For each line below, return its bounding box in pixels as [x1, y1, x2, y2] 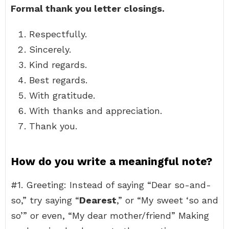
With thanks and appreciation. [29, 105, 162, 116]
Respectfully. [29, 29, 87, 39]
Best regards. [29, 75, 87, 85]
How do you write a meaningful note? [11, 155, 212, 168]
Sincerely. [29, 44, 71, 55]
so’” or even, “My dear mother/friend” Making [11, 210, 209, 221]
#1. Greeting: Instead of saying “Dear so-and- [11, 179, 211, 190]
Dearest [79, 195, 117, 205]
